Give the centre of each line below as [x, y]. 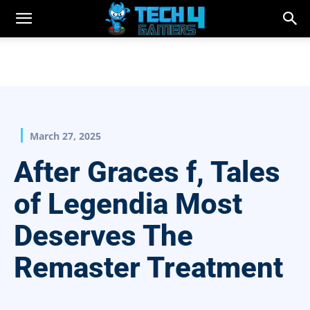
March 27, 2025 [65, 136]
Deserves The [103, 236]
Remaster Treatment [148, 268]
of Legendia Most [128, 204]
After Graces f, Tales [147, 172]
